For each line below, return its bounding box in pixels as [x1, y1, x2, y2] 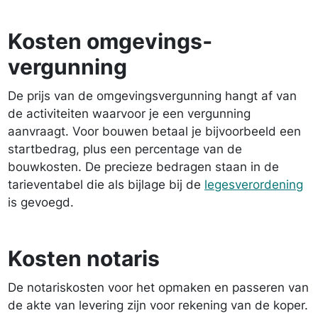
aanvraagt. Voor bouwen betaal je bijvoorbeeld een [8, 124, 301, 138]
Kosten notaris [8, 246, 160, 271]
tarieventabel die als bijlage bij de [8, 177, 204, 192]
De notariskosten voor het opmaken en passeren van [8, 280, 309, 295]
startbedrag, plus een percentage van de [8, 142, 242, 156]
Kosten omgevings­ [8, 28, 212, 54]
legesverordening [204, 177, 303, 192]
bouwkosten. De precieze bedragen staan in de [8, 160, 279, 174]
